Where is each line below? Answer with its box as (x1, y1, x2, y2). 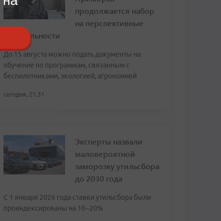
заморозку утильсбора (75, 161, 159, 171)
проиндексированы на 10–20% (3, 204, 103, 212)
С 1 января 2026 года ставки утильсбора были (3, 193, 151, 201)
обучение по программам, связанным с (3, 61, 130, 69)
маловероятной (75, 148, 135, 159)
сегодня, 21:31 (3, 91, 44, 98)
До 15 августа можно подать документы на (3, 50, 141, 58)
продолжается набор (75, 5, 154, 16)
